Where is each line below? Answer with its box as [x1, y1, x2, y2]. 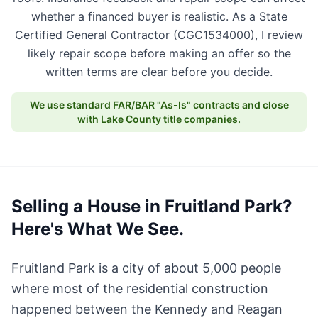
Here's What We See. [11, 219, 184, 239]
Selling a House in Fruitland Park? [11, 196, 292, 216]
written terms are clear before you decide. [45, 65, 273, 79]
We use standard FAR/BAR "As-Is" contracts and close [29, 99, 289, 111]
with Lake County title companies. [77, 113, 241, 125]
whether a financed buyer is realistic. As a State [31, 9, 287, 23]
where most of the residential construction [11, 281, 268, 296]
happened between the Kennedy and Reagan [11, 302, 283, 317]
